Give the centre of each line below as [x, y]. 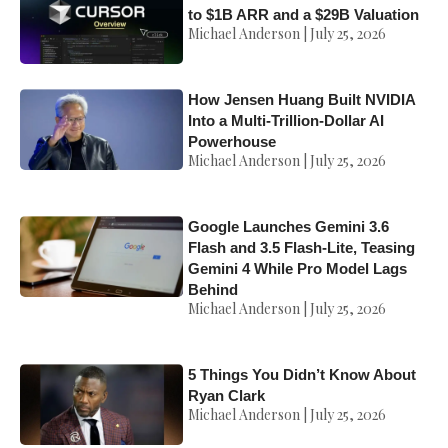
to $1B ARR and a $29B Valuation [304, 14]
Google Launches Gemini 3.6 [289, 226]
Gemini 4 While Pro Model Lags [298, 268]
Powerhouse [232, 141]
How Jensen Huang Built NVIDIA [302, 99]
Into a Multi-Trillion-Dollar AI [286, 120]
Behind [213, 289]
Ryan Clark [227, 395]
